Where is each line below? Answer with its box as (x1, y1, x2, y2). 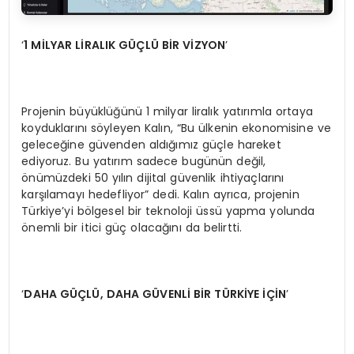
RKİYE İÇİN (229, 285, 287, 302)
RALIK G (84, 36, 129, 53)
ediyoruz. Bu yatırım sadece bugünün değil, (21, 153, 266, 169)
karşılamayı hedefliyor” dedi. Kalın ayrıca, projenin (21, 186, 299, 202)
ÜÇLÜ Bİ (128, 36, 173, 53)
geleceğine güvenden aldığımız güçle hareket (21, 136, 281, 153)
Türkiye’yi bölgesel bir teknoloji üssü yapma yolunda (21, 202, 315, 219)
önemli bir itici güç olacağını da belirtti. (21, 219, 243, 235)
